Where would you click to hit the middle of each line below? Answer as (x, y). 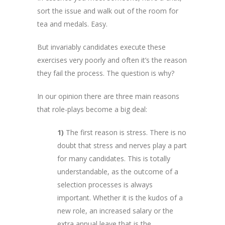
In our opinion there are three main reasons (108, 96)
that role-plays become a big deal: (92, 109)
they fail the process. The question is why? (106, 73)
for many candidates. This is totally (114, 158)
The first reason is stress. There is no (125, 132)
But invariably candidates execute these (101, 47)
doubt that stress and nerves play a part (122, 145)
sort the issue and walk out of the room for (108, 11)
